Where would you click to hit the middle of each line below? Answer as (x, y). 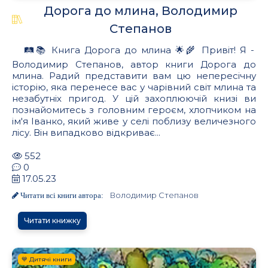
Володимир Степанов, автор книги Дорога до (134, 64)
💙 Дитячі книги (47, 259)
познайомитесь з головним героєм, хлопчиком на (134, 109)
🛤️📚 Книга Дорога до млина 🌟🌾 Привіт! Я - (139, 50)
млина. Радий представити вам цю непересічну (134, 75)
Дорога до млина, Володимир (140, 10)
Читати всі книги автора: (61, 195)
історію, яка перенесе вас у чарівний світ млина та (134, 87)
